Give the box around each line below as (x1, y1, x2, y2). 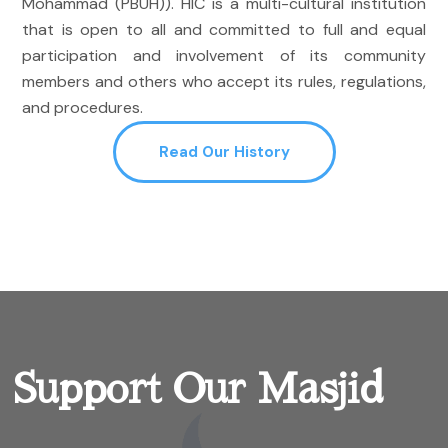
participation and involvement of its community (22, 44, 426, 66)
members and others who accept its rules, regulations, (22, 70, 426, 92)
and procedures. (22, 96, 143, 118)
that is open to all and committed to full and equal (22, 18, 426, 40)
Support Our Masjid (12, 369, 383, 410)
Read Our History (158, 141, 290, 162)
